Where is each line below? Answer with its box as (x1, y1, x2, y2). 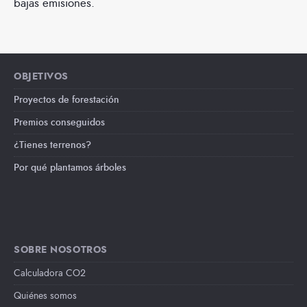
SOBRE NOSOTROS (14, 243, 108, 257)
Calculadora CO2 (14, 267, 86, 280)
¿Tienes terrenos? (14, 138, 91, 152)
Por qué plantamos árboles (14, 161, 126, 175)
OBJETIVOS (14, 69, 69, 84)
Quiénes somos (14, 289, 77, 303)
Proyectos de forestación (14, 93, 119, 107)
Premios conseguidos (14, 116, 105, 130)
